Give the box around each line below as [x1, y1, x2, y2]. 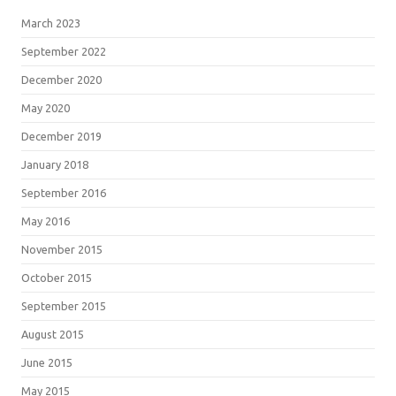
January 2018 [21, 157, 88, 171]
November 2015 [21, 242, 103, 255]
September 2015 [21, 299, 106, 312]
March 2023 [21, 16, 80, 29]
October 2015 [21, 270, 92, 284]
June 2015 [21, 355, 72, 369]
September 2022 [21, 44, 106, 57]
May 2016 [21, 214, 70, 227]
